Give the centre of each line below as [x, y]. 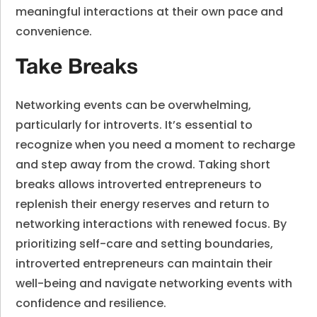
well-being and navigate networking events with [154, 283]
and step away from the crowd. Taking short [143, 165]
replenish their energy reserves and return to [143, 204]
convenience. [54, 31]
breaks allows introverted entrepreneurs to [139, 184]
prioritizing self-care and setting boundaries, [145, 244]
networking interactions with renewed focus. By [151, 224]
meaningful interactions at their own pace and [150, 12]
